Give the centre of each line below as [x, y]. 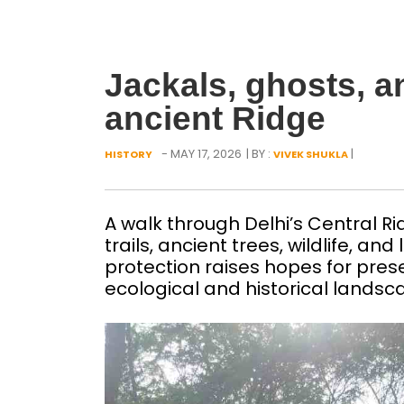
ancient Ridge [215, 118]
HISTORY [128, 154]
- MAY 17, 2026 [201, 153]
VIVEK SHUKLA [310, 154]
